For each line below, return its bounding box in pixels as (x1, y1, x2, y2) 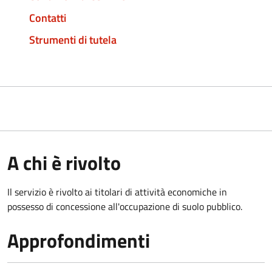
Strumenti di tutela (29, 31, 117, 48)
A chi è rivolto (7, 148, 121, 177)
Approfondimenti (7, 225, 150, 255)
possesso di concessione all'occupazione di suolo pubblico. (7, 199, 242, 214)
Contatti (29, 9, 66, 26)
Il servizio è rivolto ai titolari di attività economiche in (7, 184, 227, 199)
